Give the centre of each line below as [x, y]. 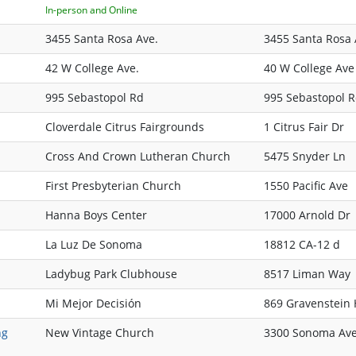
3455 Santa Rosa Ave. [102, 39]
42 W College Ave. [92, 68]
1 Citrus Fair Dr [304, 127]
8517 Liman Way [307, 274]
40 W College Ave [309, 68]
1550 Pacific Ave [306, 186]
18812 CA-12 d [302, 245]
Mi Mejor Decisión [93, 304]
